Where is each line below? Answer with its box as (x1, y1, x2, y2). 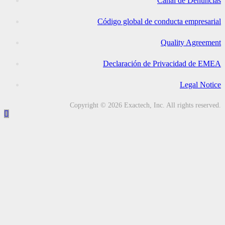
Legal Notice (180, 80, 221, 89)
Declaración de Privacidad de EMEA (103, 59, 221, 68)
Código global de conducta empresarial (97, 17, 221, 26)
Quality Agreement (161, 38, 221, 47)
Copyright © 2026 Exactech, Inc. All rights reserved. (70, 101, 221, 109)
